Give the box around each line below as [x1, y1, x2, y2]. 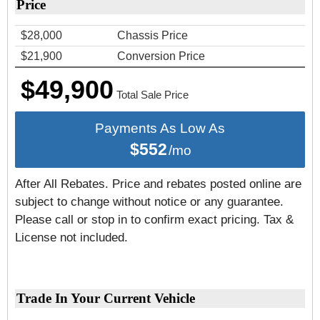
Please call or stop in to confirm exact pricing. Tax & [15, 213, 294, 226]
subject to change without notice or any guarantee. [15, 195, 284, 209]
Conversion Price [117, 50, 205, 62]
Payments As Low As [95, 121, 225, 136]
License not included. [15, 231, 128, 244]
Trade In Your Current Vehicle [16, 291, 195, 306]
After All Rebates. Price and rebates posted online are [15, 177, 301, 191]
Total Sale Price [116, 89, 189, 101]
